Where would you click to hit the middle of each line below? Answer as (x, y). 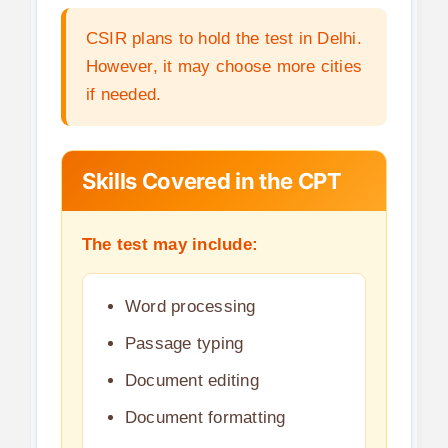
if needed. (123, 94)
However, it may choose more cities (224, 66)
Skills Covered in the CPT (211, 180)
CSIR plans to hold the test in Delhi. (223, 38)
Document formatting (205, 417)
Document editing (191, 380)
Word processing (190, 306)
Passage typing (184, 343)
